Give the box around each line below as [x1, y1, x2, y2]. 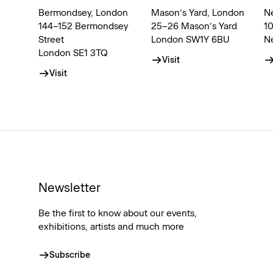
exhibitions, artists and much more [38, 222, 184, 232]
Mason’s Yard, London [151, 8, 244, 18]
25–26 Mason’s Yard [151, 21, 237, 31]
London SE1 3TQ [38, 48, 108, 58]
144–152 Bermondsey [38, 21, 128, 31]
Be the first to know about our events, [38, 208, 197, 218]
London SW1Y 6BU [151, 35, 230, 44]
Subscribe [49, 250, 90, 260]
